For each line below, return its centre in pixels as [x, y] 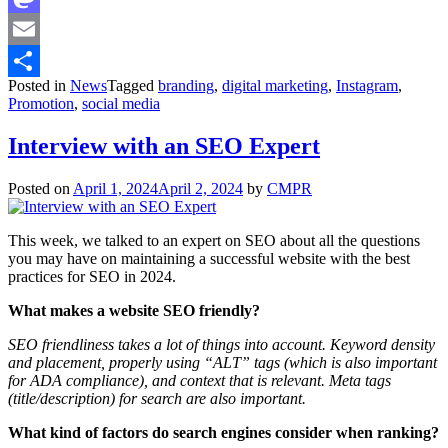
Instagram [367, 86]
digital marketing [275, 86]
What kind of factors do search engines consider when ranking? [223, 432]
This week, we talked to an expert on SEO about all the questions [214, 240]
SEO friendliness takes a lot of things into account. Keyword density [221, 344]
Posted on [40, 188]
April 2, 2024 [200, 188]
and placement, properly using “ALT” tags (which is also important [222, 362]
